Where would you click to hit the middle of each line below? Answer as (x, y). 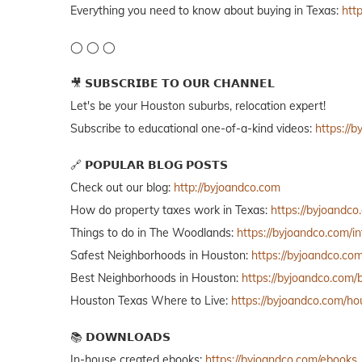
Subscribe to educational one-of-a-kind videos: (193, 128)
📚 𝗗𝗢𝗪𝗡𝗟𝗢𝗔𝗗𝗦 (120, 337)
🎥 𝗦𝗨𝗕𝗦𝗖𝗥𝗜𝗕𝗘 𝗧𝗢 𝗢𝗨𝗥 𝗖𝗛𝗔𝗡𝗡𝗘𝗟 (173, 83)
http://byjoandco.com (227, 187)
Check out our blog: (122, 187)
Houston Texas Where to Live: (151, 300)
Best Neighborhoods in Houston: (156, 278)
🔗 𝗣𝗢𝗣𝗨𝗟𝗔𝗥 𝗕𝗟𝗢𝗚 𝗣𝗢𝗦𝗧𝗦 (149, 164)
